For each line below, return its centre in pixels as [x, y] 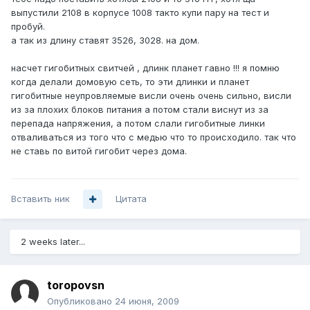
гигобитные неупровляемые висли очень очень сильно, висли [151, 96]
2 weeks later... [53, 242]
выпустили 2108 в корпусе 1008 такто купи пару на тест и [140, 13]
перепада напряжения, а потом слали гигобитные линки [138, 124]
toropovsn [76, 285]
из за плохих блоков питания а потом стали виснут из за [140, 110]
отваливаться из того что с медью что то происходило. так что [154, 137]
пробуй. [28, 27]
